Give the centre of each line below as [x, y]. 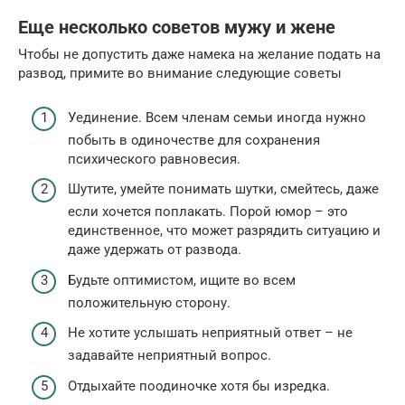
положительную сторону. [149, 302]
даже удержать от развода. [155, 250]
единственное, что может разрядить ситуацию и [224, 231]
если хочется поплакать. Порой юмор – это [208, 212]
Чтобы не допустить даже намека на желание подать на [199, 55]
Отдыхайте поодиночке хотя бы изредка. [199, 386]
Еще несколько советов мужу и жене [177, 27]
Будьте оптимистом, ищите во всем [182, 280]
